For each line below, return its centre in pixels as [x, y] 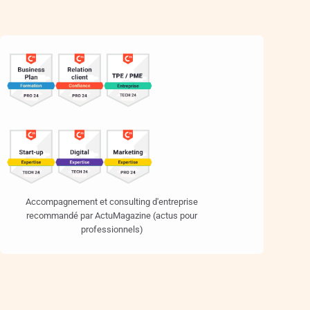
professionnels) [112, 230]
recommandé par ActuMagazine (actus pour [112, 216]
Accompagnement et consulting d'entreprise [112, 202]
